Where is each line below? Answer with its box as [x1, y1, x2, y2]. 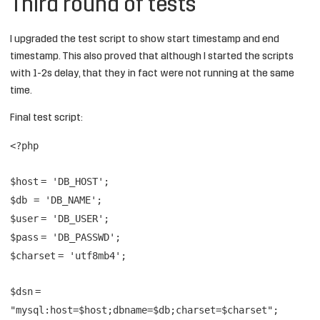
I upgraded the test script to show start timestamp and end [10, 34, 279, 45]
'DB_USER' [52, 212, 104, 224]
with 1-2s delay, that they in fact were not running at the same [10, 68, 294, 79]
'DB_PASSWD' [52, 231, 115, 243]
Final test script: [10, 112, 83, 124]
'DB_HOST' [52, 175, 104, 187]
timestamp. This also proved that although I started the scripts [10, 51, 294, 62]
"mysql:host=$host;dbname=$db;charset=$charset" [10, 304, 273, 316]
